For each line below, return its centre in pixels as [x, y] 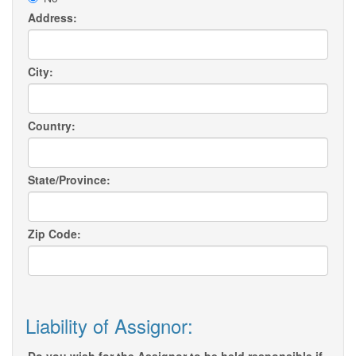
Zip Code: [54, 234]
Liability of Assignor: [109, 326]
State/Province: [69, 180]
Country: [52, 126]
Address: [52, 18]
